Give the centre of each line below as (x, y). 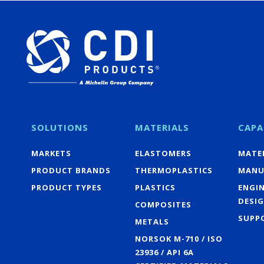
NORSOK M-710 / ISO (179, 238)
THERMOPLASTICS (174, 170)
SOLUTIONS (60, 127)
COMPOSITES (163, 204)
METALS (152, 221)
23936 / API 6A (164, 252)
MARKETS (51, 153)
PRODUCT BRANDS (71, 170)
